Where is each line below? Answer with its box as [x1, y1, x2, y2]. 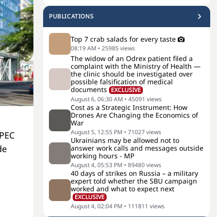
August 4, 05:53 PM [71, 161, 123, 169]
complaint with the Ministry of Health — [71, 62, 201, 71]
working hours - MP [71, 151, 134, 160]
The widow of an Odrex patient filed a [71, 54, 193, 63]
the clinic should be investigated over [71, 69, 193, 78]
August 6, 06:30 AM [71, 95, 123, 103]
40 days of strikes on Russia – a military [71, 169, 198, 178]
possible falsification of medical [71, 77, 173, 86]
